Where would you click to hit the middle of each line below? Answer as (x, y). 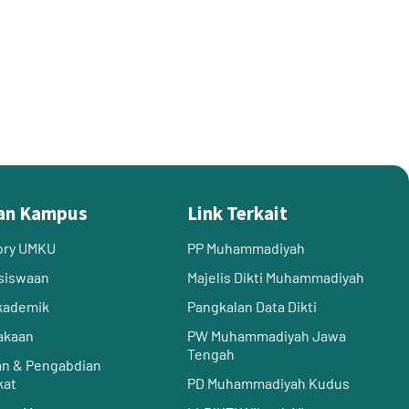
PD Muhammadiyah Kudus (269, 383)
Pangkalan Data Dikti (252, 306)
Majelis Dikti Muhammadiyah (276, 277)
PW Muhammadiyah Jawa (267, 335)
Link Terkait (238, 213)
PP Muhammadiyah (246, 247)
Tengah (211, 353)
